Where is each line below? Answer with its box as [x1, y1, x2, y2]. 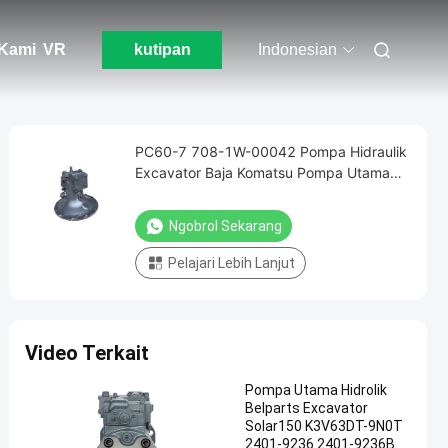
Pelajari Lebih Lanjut [168, 255, 295, 271]
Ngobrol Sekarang [169, 218, 282, 234]
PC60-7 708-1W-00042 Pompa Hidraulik [135, 143, 407, 160]
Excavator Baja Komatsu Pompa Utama [135, 164, 390, 181]
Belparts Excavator [245, 400, 368, 416]
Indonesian [258, 41, 337, 58]
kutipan [133, 41, 191, 58]
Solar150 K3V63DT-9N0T [245, 418, 403, 434]
